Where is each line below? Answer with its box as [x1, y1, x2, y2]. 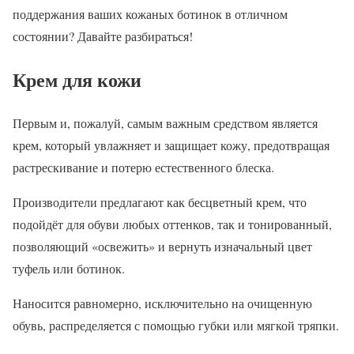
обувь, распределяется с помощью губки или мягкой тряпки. [13, 316, 339, 333]
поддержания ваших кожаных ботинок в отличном [13, 6, 288, 23]
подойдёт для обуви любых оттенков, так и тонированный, [13, 215, 332, 232]
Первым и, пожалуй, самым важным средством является [13, 114, 318, 131]
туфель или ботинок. [13, 259, 125, 277]
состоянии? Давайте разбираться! [13, 28, 193, 45]
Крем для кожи [13, 66, 141, 94]
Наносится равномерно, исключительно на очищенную [13, 294, 312, 311]
